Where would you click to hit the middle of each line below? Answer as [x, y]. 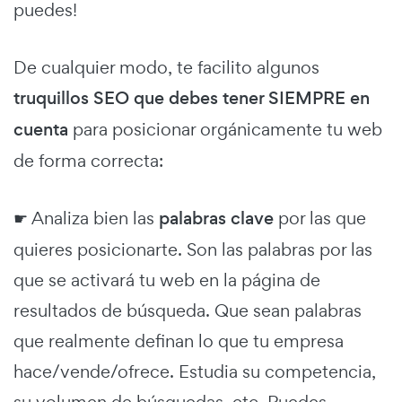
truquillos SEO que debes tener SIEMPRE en [192, 99]
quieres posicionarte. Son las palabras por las [193, 250]
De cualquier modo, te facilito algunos [166, 68]
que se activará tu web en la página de [167, 280]
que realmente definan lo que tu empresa [179, 341]
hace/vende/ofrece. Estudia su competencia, [195, 372]
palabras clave [216, 219]
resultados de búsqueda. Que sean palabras [188, 311]
